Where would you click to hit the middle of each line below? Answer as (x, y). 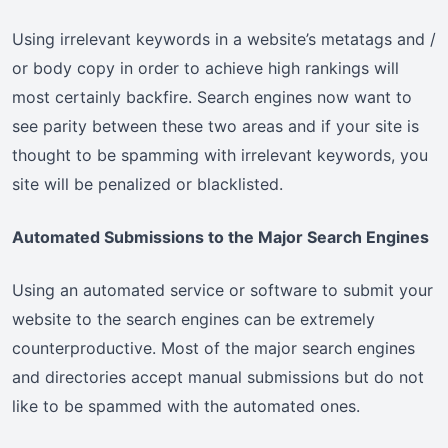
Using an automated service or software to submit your (222, 290)
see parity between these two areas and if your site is (215, 126)
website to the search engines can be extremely (193, 319)
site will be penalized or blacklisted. (147, 184)
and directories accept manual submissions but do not (218, 377)
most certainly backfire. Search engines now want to (212, 97)
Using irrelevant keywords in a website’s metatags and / (224, 39)
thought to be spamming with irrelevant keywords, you (220, 155)
